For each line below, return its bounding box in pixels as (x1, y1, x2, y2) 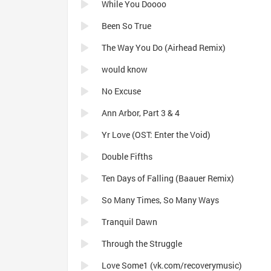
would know (102, 64, 148, 75)
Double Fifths (102, 151, 152, 162)
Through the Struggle (102, 238, 182, 249)
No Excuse (102, 85, 141, 97)
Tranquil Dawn (102, 216, 157, 227)
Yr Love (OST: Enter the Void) (102, 129, 211, 140)
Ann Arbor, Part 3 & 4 (102, 107, 180, 119)
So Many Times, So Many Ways (102, 194, 219, 206)
